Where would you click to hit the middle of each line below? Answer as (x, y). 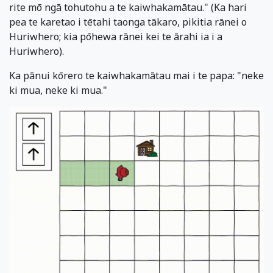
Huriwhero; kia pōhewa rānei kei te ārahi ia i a (116, 37)
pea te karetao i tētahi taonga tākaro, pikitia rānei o (128, 22)
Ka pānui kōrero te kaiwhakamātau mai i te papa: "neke (136, 76)
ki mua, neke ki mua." (58, 90)
